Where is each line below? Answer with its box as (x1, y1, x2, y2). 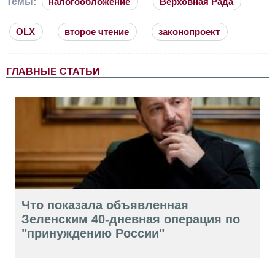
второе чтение (64, 26, 129, 37)
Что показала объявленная (21, 198, 188, 212)
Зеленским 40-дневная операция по (21, 212, 240, 226)
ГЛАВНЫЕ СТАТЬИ (6, 66, 100, 77)
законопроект (158, 26, 220, 37)
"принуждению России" (21, 226, 165, 240)
